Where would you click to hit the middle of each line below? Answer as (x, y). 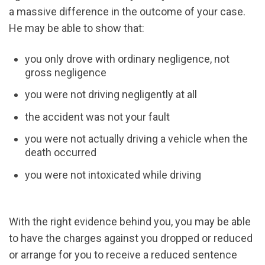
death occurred (61, 153)
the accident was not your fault (97, 117)
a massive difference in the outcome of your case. (127, 12)
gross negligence (66, 73)
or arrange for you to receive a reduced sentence (123, 254)
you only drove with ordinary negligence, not (127, 59)
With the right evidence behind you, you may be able (130, 221)
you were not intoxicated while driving (113, 174)
